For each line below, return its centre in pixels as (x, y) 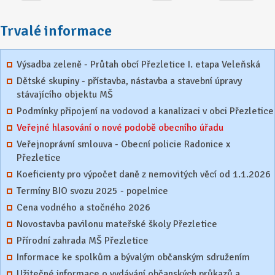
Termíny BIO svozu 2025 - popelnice (92, 191)
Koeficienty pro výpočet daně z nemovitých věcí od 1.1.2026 (143, 175)
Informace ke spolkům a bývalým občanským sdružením (133, 258)
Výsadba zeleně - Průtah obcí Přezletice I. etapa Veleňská (138, 65)
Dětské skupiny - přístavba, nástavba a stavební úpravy (129, 81)
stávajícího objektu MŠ (64, 95)
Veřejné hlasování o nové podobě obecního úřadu (120, 128)
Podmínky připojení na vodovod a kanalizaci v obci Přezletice (145, 111)
